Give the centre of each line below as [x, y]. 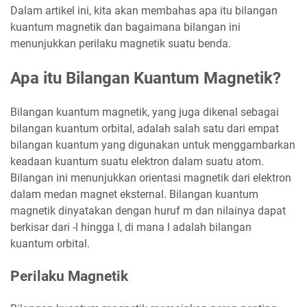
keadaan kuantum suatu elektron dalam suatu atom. [137, 162]
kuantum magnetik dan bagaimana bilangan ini [125, 27]
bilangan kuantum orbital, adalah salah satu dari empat [145, 129]
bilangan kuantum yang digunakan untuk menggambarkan [153, 145]
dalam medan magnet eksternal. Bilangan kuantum [134, 195]
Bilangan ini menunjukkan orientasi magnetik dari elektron [151, 178]
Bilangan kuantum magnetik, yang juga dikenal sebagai [145, 112]
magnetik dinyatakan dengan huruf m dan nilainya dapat [148, 211]
